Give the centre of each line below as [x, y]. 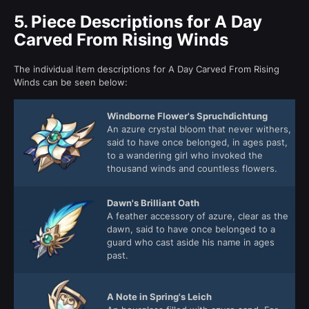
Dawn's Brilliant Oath [153, 202]
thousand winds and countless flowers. [192, 168]
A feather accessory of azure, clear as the [198, 216]
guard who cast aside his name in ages [191, 242]
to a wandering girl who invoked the [185, 155]
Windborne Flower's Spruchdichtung [187, 116]
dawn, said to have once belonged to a [191, 229]
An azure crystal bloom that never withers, [199, 129]
